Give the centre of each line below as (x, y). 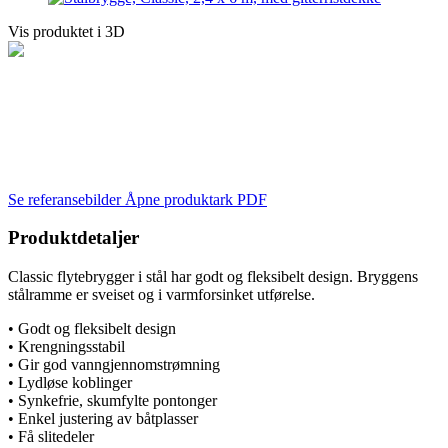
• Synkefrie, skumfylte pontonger (112, 400)
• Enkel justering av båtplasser (103, 418)
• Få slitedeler (51, 436)
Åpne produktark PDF (196, 199)
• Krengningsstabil (66, 346)
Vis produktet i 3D (66, 31)
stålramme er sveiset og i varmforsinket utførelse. (161, 294)
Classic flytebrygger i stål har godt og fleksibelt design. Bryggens (213, 276)
